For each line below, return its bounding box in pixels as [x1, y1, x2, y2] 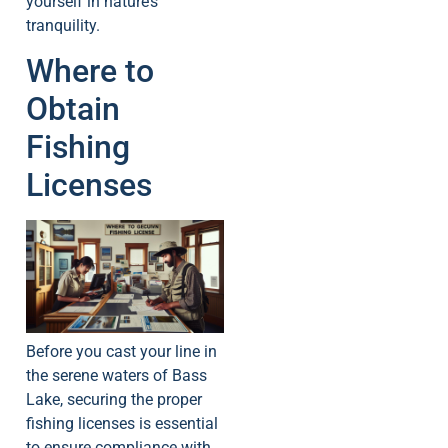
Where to [26, 51, 154, 90]
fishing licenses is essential [26, 414, 218, 434]
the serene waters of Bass [26, 366, 207, 386]
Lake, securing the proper [26, 390, 202, 410]
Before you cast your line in [26, 342, 217, 362]
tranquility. [26, 15, 100, 35]
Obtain [26, 89, 120, 128]
